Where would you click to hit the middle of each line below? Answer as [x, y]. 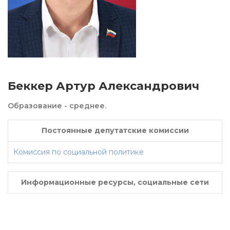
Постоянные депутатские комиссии [115, 131]
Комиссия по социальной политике [79, 152]
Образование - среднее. [57, 106]
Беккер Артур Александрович [103, 86]
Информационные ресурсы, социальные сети [115, 183]
